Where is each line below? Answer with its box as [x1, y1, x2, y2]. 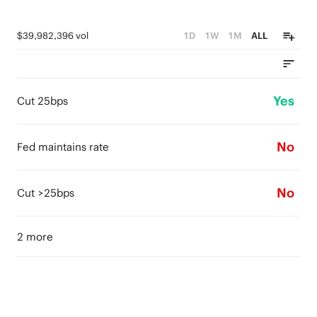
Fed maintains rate [17, 140, 109, 154]
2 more [17, 230, 53, 243]
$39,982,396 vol [17, 30, 88, 42]
